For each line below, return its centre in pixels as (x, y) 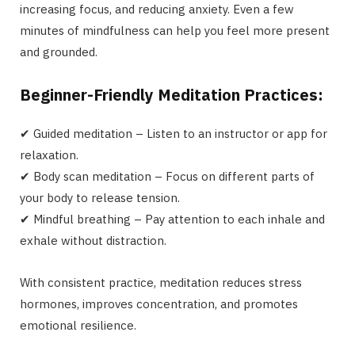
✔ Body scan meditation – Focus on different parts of (167, 177)
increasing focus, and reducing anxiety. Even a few (157, 10)
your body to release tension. (100, 198)
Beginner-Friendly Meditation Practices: (172, 95)
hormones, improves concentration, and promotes (159, 304)
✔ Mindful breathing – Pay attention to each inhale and (172, 219)
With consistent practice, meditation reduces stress (161, 283)
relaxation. (49, 155)
